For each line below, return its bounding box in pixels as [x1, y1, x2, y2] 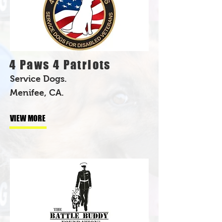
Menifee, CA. [10, 87, 64, 98]
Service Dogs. [10, 73, 69, 84]
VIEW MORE [10, 113, 46, 123]
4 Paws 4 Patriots [9, 57, 111, 72]
